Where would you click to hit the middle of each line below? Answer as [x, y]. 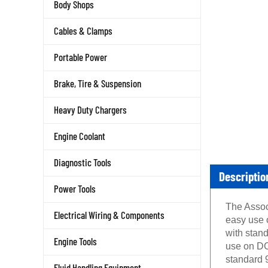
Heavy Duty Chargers [90, 109]
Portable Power [80, 57]
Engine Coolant [80, 136]
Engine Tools [75, 241]
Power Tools [75, 188]
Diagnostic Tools [83, 162]
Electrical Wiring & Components [109, 215]
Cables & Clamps [83, 31]
